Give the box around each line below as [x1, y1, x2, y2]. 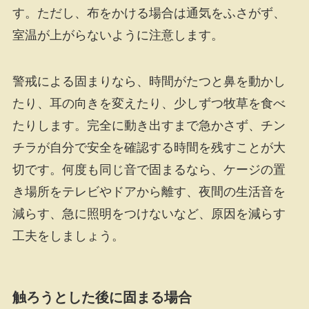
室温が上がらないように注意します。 [12, 28, 223, 42]
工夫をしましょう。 [12, 229, 124, 243]
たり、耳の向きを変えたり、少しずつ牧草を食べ [12, 97, 286, 111]
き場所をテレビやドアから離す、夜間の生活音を [12, 185, 286, 199]
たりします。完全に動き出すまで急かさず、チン [12, 119, 286, 133]
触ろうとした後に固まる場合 [12, 289, 192, 305]
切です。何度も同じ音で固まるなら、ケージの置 [12, 163, 286, 177]
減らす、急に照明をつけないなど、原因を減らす [12, 207, 286, 221]
